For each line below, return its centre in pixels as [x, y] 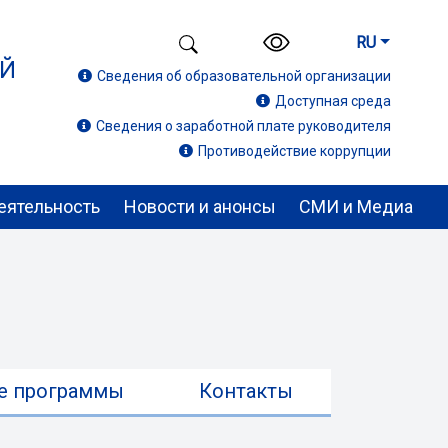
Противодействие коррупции [294, 151]
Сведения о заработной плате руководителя [243, 126]
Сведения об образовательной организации [244, 76]
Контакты [246, 391]
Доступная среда [333, 101]
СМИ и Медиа [355, 206]
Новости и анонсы [199, 206]
